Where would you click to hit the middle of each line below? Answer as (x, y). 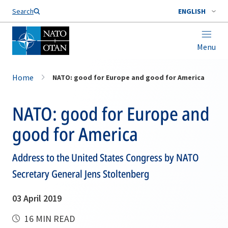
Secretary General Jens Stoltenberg (81, 174)
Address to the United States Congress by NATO (106, 158)
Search (23, 11)
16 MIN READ (49, 219)
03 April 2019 (37, 198)
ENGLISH (192, 11)
